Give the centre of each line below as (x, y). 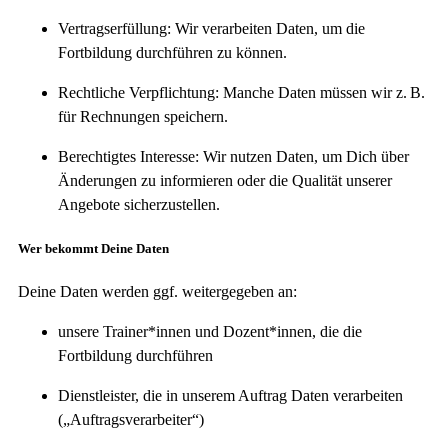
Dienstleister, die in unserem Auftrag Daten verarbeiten (230, 396)
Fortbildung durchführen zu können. (172, 52)
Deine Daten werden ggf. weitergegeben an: (157, 292)
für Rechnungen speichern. (143, 116)
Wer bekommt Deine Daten (93, 249)
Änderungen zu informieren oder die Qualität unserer (225, 180)
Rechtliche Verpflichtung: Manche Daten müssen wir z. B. (241, 92)
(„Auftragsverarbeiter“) (131, 420)
